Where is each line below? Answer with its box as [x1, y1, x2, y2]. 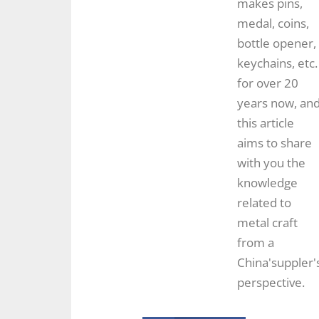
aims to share [237, 135, 312, 152]
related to [237, 194, 291, 211]
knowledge [237, 174, 298, 192]
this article [237, 115, 294, 132]
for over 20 [237, 75, 298, 92]
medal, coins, [237, 15, 309, 32]
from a [237, 234, 274, 251]
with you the [237, 155, 305, 172]
